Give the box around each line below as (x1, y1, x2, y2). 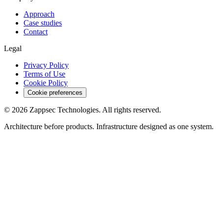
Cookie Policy (24, 78, 68, 87)
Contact (24, 27, 48, 36)
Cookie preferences (27, 88, 82, 96)
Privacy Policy (24, 60, 69, 69)
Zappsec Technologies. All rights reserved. (27, 105, 161, 114)
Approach (24, 9, 55, 18)
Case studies (24, 18, 62, 27)
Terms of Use (24, 69, 65, 78)
